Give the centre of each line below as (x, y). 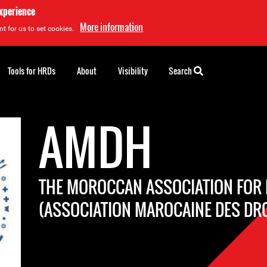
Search (181, 71)
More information (112, 27)
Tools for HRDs (32, 71)
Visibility (133, 71)
